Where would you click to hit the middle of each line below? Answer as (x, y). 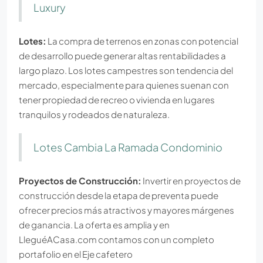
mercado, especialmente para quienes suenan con (124, 85)
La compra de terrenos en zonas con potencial (142, 41)
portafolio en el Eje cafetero (76, 254)
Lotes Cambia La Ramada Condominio (128, 147)
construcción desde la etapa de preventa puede (119, 195)
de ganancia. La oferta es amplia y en (94, 224)
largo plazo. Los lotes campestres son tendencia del (126, 70)
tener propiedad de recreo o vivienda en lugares (117, 99)
